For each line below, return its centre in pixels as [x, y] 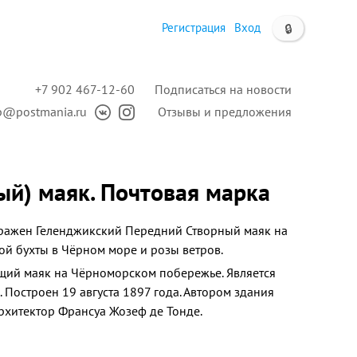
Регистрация [194, 27]
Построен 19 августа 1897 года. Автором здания [139, 292]
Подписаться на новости [223, 89]
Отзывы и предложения [225, 112]
